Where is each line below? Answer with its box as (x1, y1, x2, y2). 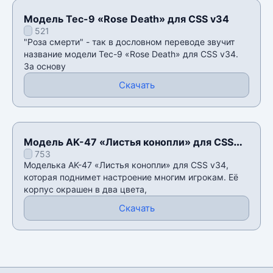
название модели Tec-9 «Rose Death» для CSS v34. (24, 48, 238, 59)
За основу (24, 60, 66, 71)
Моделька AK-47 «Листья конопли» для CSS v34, (24, 159, 229, 170)
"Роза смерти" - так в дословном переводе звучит (24, 36, 235, 47)
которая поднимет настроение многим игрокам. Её (24, 171, 238, 182)
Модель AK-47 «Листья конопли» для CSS (24, 135, 233, 148)
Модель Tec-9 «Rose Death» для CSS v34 (24, 12, 229, 25)
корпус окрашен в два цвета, (24, 183, 147, 194)
